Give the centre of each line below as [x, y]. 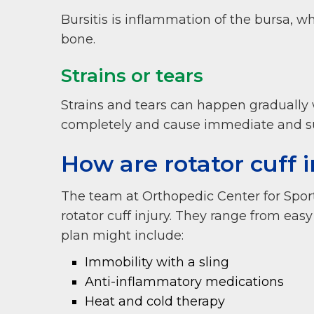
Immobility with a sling [157, 262]
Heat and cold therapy [155, 302]
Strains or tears [132, 76]
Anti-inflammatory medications [185, 282]
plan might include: [122, 236]
